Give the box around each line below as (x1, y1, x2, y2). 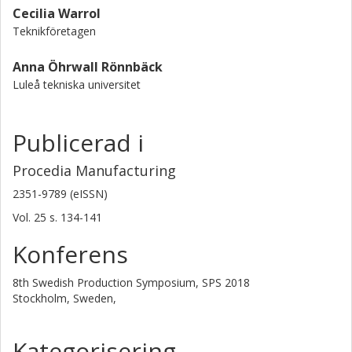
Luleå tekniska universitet (13, 77, 141, 92)
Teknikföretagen (13, 24, 96, 38)
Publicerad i (13, 126, 144, 159)
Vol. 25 (13, 210, 49, 225)
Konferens (13, 238, 128, 270)
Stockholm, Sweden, (13, 291, 116, 306)
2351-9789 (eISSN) (13, 186, 108, 201)
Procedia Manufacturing (13, 161, 176, 180)
